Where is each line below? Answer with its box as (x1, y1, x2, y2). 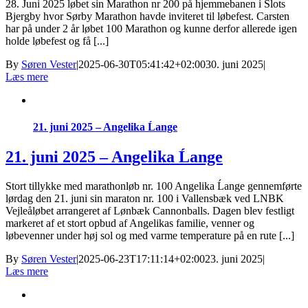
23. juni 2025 (205, 253, 263, 265)
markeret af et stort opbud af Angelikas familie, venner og (5, 217, 254, 230)
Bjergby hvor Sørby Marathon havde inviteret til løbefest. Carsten (5, 10, 289, 22)
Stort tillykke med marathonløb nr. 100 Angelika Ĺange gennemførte (5, 180, 302, 192)
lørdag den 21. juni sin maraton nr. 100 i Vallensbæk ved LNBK (5, 192, 284, 205)
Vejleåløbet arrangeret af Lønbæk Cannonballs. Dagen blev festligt (5, 205, 294, 217)
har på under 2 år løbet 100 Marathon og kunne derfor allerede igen (5, 22, 297, 34)
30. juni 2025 (206, 58, 263, 70)
